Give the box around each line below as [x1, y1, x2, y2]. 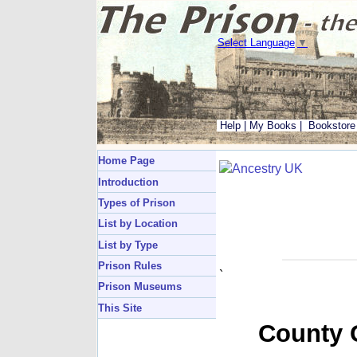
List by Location [98, 218, 178, 230]
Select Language [218, 37, 295, 49]
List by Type [98, 238, 158, 251]
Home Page [98, 155, 155, 167]
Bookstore [308, 120, 355, 131]
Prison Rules [98, 260, 162, 273]
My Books [249, 120, 296, 131]
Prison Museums [98, 280, 182, 293]
